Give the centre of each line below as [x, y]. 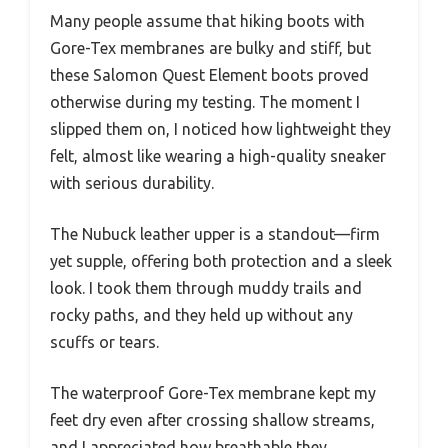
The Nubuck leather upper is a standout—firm [215, 233]
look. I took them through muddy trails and [206, 287]
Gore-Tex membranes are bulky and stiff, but [210, 47]
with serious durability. [132, 182]
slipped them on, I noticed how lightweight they [220, 128]
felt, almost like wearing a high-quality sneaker [218, 155]
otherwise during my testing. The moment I [205, 101]
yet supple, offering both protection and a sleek [221, 260]
